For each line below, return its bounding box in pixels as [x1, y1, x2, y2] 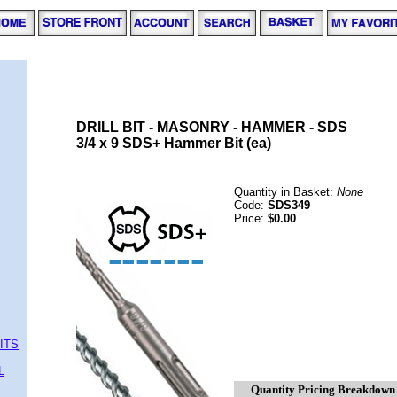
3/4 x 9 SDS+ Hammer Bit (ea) [76, 136, 271, 151]
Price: [234, 212, 268, 225]
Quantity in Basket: [234, 185, 337, 198]
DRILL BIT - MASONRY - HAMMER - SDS [76, 120, 347, 135]
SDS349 [268, 198, 310, 212]
